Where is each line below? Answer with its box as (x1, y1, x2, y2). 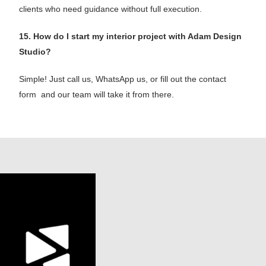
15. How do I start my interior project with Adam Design (19, 31, 242, 41)
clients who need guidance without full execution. (19, 4, 202, 14)
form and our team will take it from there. (19, 89, 175, 99)
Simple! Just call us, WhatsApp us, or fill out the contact (19, 74, 227, 84)
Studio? (19, 46, 52, 56)
